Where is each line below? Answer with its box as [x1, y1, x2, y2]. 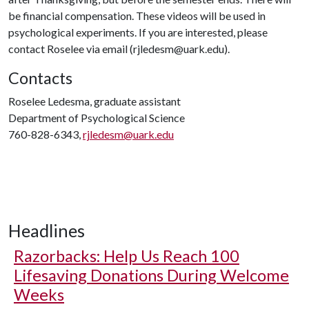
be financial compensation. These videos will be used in [8, 9, 266, 22]
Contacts [8, 68, 72, 88]
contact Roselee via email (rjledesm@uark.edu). [8, 42, 230, 55]
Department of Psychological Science [8, 111, 185, 124]
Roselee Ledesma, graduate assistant [8, 94, 181, 108]
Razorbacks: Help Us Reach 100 [14, 246, 239, 266]
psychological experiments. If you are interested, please [8, 26, 268, 39]
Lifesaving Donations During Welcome [14, 266, 289, 285]
